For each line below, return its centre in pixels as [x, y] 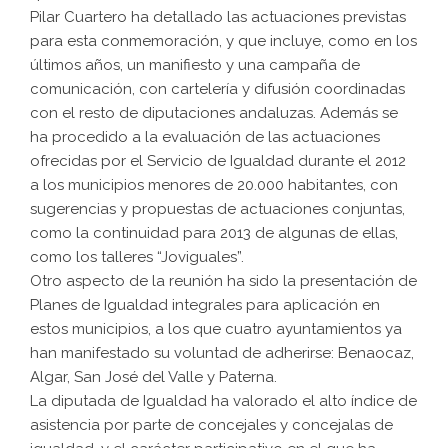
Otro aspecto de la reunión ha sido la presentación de [223, 281]
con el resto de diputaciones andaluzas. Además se [214, 113]
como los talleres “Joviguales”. [137, 257]
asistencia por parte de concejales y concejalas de [211, 425]
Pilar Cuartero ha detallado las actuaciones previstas [218, 17]
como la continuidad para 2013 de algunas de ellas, [214, 233]
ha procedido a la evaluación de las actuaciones [205, 137]
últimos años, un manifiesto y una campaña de [195, 65]
